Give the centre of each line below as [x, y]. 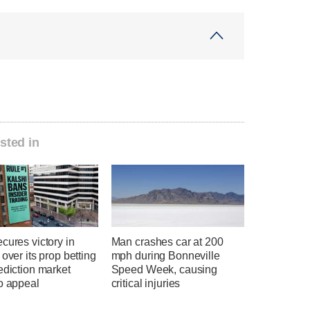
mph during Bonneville [165, 256]
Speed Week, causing [164, 270]
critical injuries [146, 284]
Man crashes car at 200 [167, 242]
